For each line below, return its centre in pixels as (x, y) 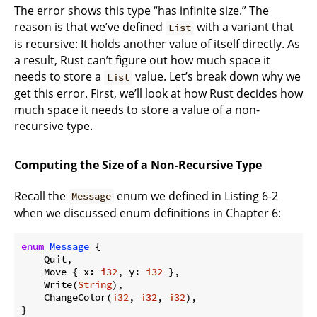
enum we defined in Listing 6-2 (196, 196)
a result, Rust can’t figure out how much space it (142, 60)
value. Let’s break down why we (217, 77)
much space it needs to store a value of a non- (137, 110)
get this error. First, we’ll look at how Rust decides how (158, 94)
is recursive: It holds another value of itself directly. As (157, 44)
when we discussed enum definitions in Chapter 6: (148, 213)
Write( (50, 284)
